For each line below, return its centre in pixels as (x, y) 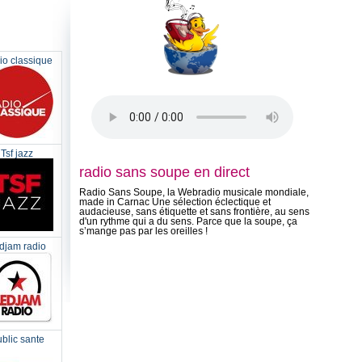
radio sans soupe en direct (164, 172)
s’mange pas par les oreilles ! (143, 231)
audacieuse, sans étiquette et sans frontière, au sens (194, 212)
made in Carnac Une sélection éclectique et (175, 202)
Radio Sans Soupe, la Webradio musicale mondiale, (194, 192)
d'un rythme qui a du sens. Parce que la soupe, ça (188, 221)
